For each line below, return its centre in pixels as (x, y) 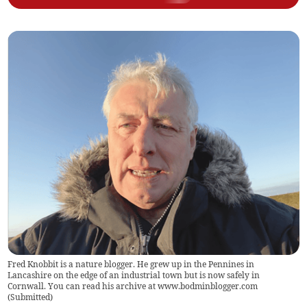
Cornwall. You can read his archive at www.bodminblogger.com (133, 286)
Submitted (30, 297)
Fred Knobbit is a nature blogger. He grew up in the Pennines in (131, 265)
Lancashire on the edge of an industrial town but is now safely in (134, 275)
